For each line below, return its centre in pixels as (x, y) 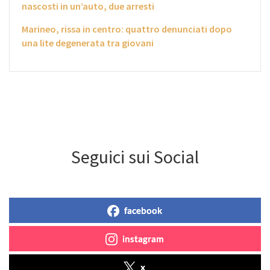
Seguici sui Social (135, 156)
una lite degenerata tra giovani (88, 42)
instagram (143, 238)
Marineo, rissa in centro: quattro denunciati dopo (127, 29)
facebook (143, 210)
